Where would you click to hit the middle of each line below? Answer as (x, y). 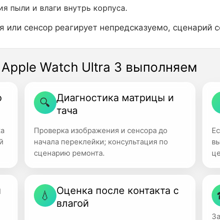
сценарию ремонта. (69, 153)
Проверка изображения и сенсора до (100, 130)
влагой (72, 203)
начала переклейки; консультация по (101, 142)
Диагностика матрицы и (115, 98)
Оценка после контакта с (117, 191)
